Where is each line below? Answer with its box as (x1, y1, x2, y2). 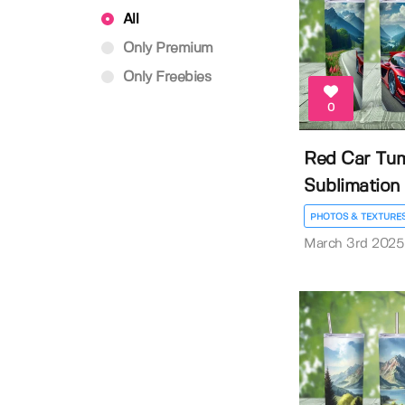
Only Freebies (118, 71, 211, 84)
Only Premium (118, 42, 213, 55)
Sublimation (304, 177, 400, 195)
